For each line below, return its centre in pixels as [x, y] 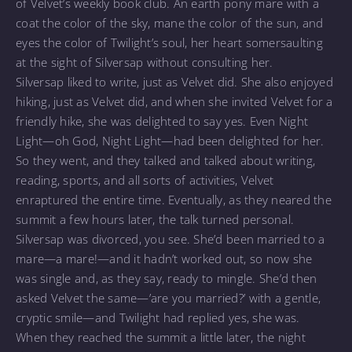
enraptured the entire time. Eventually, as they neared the [174, 199]
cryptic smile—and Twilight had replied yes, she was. [159, 317]
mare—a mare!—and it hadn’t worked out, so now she [164, 258]
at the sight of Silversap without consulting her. [146, 62]
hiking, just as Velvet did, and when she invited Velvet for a [174, 101]
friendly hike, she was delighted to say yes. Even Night [162, 121]
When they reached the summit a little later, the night [161, 337]
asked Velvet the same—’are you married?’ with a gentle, [169, 297]
